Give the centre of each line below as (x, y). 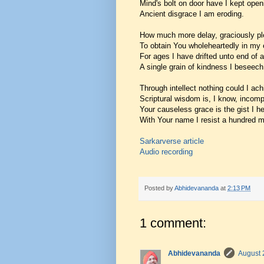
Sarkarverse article (172, 141)
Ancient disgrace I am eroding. (192, 14)
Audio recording (166, 151)
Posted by (159, 188)
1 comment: (173, 223)
